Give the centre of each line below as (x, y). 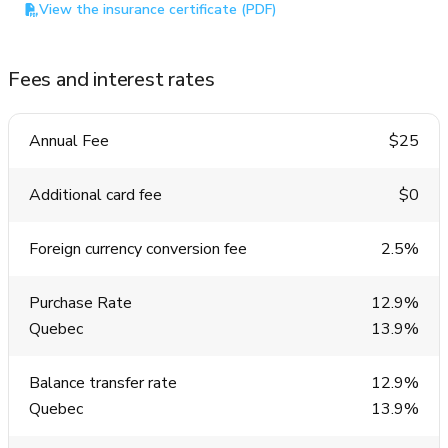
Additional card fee (95, 195)
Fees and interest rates (111, 80)
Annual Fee (69, 141)
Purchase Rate (80, 303)
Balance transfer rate (103, 383)
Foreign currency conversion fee (138, 249)
